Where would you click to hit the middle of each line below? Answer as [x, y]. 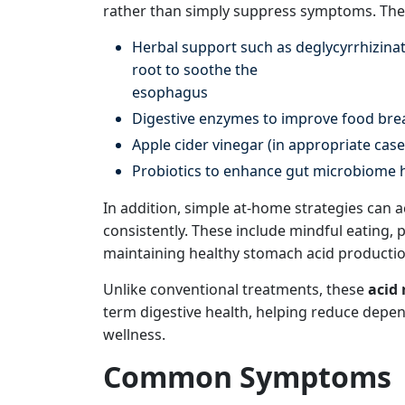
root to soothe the [195, 70]
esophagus [170, 92]
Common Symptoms [247, 377]
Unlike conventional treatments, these [235, 289]
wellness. [134, 334]
